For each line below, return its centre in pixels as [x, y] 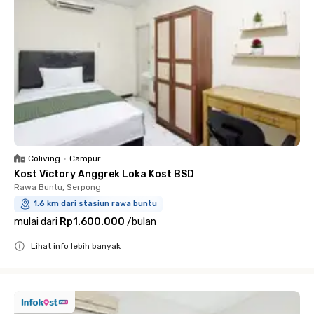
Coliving [44, 158]
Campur [85, 158]
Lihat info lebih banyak [76, 246]
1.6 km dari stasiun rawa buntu [95, 204]
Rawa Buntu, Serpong [57, 187]
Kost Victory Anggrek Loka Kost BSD [104, 174]
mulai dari [36, 222]
